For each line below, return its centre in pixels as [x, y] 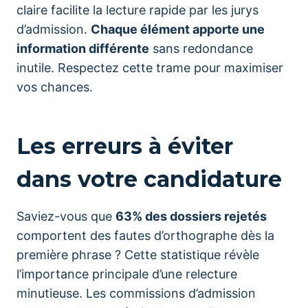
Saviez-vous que [66, 216]
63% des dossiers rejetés [191, 216]
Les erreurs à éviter [125, 146]
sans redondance [201, 48]
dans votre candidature [149, 179]
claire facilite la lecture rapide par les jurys [137, 10]
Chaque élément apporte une [178, 29]
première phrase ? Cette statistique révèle [138, 255]
